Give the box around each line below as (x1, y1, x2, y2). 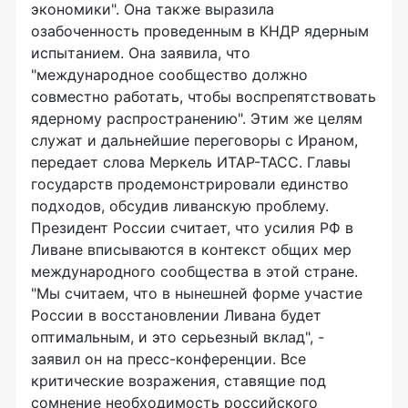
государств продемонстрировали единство (31, 175, 349, 193)
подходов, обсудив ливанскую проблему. (31, 197, 329, 215)
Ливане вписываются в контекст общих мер (31, 240, 352, 259)
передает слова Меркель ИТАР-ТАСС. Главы (31, 153, 351, 171)
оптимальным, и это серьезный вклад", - (31, 328, 324, 346)
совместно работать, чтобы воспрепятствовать (31, 87, 376, 106)
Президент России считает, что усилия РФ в (31, 219, 353, 237)
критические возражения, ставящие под (31, 372, 326, 390)
